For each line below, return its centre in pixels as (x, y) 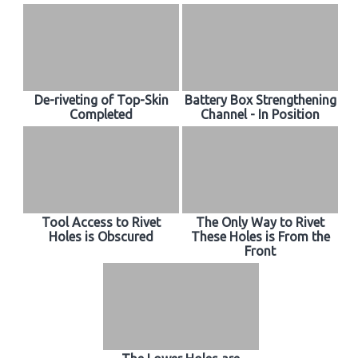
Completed (101, 114)
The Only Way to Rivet (260, 222)
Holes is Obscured (101, 236)
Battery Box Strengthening (260, 99)
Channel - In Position (260, 114)
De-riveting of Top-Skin (101, 99)
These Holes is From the (260, 236)
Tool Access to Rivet (101, 222)
